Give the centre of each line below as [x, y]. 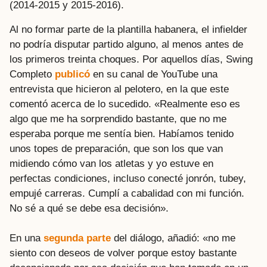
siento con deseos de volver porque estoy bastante [123, 253]
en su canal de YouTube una [154, 74]
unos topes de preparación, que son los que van [116, 149]
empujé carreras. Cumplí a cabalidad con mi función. [127, 194]
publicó [72, 74]
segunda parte [77, 238]
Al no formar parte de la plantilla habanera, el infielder [128, 30]
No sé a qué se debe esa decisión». [89, 209]
